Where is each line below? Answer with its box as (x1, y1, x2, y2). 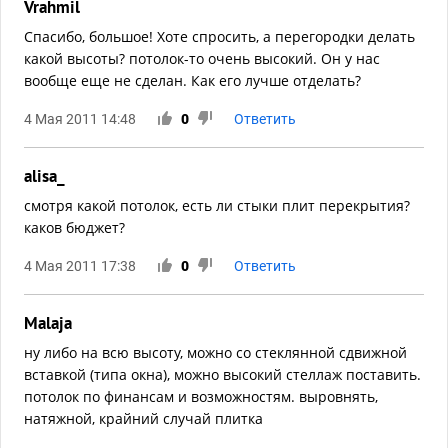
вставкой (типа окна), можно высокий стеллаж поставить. (24, 365, 421, 385)
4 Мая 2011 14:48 (24, 111, 136, 128)
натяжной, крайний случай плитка (24, 409, 263, 429)
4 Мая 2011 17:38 (24, 258, 136, 275)
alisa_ (24, 165, 65, 188)
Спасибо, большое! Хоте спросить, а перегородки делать (24, 27, 415, 47)
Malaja (24, 312, 72, 335)
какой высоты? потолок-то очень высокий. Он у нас (24, 49, 380, 69)
